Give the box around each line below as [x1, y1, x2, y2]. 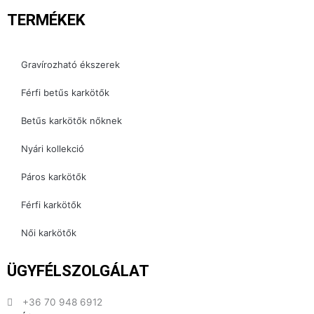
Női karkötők [21, 227, 76, 239]
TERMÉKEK [7, 11, 86, 29]
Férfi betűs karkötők [21, 87, 109, 99]
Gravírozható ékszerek [21, 59, 120, 71]
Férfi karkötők [21, 199, 81, 211]
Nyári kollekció [21, 143, 84, 155]
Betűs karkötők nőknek [21, 115, 122, 127]
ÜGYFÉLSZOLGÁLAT [7, 261, 149, 280]
